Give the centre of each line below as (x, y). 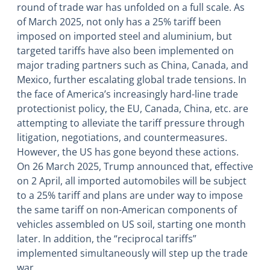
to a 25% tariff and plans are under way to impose (130, 196)
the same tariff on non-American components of (127, 210)
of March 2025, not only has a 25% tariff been (119, 22)
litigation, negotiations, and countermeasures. (122, 138)
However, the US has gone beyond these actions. (128, 152)
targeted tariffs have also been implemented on (125, 51)
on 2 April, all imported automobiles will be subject (132, 181)
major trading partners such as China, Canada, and (133, 65)
